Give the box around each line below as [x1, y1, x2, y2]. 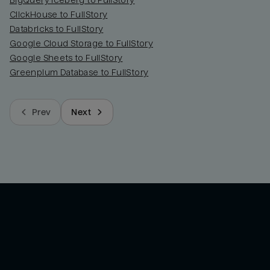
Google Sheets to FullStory [10, 53, 123, 63]
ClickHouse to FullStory [10, 10, 108, 20]
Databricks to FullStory [10, 24, 104, 34]
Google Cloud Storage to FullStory [10, 39, 153, 49]
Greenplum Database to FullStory [10, 67, 149, 78]
